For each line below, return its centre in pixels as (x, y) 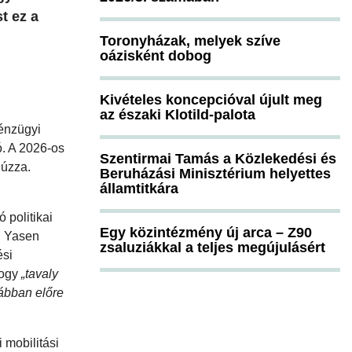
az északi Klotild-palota (178, 114)
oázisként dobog (156, 55)
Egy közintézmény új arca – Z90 (206, 232)
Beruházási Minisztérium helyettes (215, 173)
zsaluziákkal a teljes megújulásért (213, 247)
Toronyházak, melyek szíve (190, 40)
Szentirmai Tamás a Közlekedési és (218, 158)
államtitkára (139, 188)
